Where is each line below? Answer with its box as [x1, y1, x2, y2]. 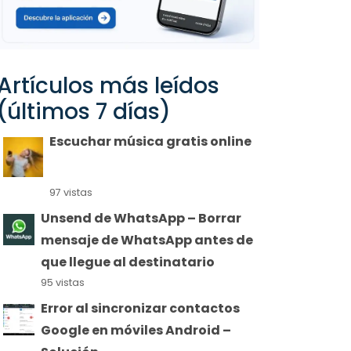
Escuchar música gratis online [49, 132, 251, 151]
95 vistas [41, 275, 85, 289]
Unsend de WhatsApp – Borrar [41, 208, 241, 227]
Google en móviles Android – [41, 320, 231, 339]
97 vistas [49, 185, 92, 199]
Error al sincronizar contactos [41, 299, 240, 317]
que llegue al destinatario [41, 252, 215, 271]
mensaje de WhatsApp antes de [41, 230, 253, 249]
